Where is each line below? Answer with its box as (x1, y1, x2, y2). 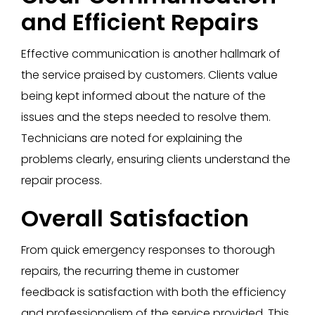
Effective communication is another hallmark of (21, 46, 281, 63)
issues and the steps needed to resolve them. (21, 109, 271, 126)
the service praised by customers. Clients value (21, 67, 278, 84)
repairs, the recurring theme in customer (21, 263, 239, 280)
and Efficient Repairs (21, 6, 259, 38)
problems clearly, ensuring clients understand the (21, 151, 290, 168)
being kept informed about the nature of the (21, 88, 266, 105)
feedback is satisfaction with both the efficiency (21, 284, 286, 301)
